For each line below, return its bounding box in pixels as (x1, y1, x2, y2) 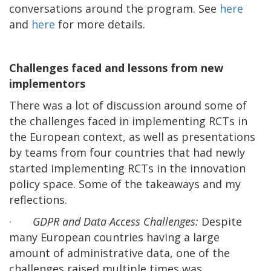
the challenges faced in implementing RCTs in (9, 113, 247, 128)
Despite (201, 214, 242, 229)
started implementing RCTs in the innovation (9, 160, 246, 175)
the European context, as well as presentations (9, 129, 255, 144)
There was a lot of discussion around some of (9, 97, 247, 113)
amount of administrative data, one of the (9, 245, 230, 260)
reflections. (9, 192, 67, 207)
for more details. (55, 16, 145, 31)
